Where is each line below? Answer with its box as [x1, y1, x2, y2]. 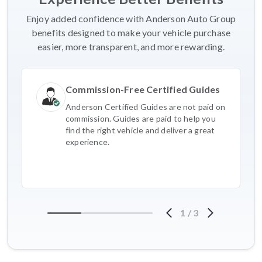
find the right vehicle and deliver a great [65, 125, 215, 136]
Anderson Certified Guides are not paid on [65, 102, 226, 112]
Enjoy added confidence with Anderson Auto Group [26, 13, 236, 25]
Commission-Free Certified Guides [65, 84, 220, 95]
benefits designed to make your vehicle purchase [31, 27, 231, 39]
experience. [65, 137, 110, 147]
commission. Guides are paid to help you [65, 113, 216, 124]
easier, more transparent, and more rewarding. [37, 41, 225, 53]
